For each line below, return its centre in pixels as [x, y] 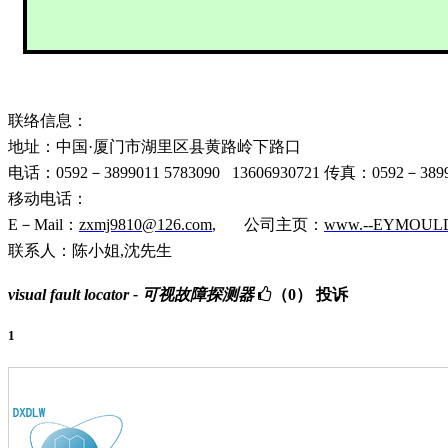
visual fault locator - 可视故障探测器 [131, 295]
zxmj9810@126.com [145, 225]
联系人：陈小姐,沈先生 [90, 251]
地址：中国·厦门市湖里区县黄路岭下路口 [154, 147]
